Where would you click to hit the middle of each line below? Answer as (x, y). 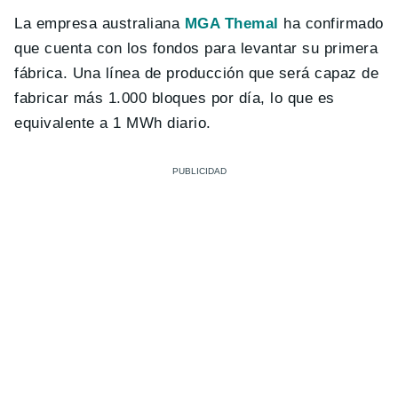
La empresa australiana (97, 23)
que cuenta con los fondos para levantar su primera (196, 48)
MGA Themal (229, 23)
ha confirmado (331, 23)
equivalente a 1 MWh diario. (113, 123)
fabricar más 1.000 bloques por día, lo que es (175, 98)
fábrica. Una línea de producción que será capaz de (197, 73)
